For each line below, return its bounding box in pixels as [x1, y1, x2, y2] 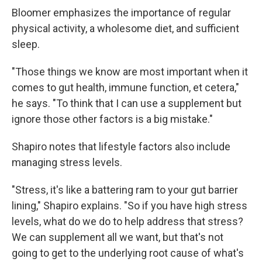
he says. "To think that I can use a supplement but [12, 97, 242, 110]
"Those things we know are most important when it [12, 65, 248, 78]
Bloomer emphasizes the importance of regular [12, 6, 231, 19]
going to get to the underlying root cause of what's [12, 247, 244, 260]
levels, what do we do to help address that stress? [12, 215, 243, 228]
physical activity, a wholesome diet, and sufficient [12, 22, 239, 35]
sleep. [12, 38, 40, 51]
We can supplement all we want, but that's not [12, 231, 223, 244]
